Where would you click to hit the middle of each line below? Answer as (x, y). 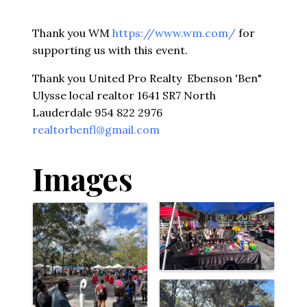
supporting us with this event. (110, 50)
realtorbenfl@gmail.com (96, 129)
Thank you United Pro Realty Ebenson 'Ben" (147, 78)
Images (82, 178)
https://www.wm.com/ (174, 33)
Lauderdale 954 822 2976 (97, 112)
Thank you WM (72, 33)
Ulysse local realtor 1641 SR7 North (124, 95)
